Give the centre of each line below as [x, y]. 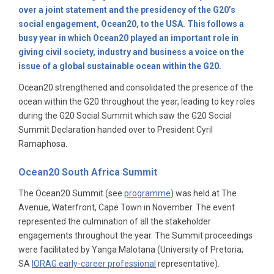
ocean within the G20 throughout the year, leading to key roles [137, 101]
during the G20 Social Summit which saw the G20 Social [125, 115]
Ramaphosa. [43, 143]
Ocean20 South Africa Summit [89, 172]
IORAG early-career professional [94, 263]
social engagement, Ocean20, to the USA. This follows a [131, 24]
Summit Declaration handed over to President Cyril [116, 129]
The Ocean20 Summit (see [71, 193]
